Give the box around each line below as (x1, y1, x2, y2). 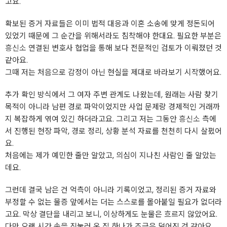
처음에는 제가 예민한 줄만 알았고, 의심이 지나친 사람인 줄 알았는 (5, 150, 216, 161)
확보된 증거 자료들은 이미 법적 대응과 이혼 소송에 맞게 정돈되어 (5, 18, 215, 29)
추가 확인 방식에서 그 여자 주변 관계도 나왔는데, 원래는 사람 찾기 (5, 89, 218, 100)
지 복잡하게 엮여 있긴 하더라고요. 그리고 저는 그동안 (5, 113, 179, 124)
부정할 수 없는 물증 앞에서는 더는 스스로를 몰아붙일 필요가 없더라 (5, 197, 222, 207)
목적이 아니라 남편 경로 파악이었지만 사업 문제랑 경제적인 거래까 (5, 101, 220, 112)
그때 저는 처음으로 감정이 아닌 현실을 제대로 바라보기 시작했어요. (5, 67, 221, 78)
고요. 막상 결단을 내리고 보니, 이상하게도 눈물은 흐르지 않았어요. (5, 209, 217, 219)
